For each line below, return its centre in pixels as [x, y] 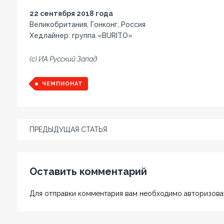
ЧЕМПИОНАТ [62, 83]
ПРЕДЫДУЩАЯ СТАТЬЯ [68, 129]
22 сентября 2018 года [71, 13]
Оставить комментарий [88, 171]
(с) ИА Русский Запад [63, 59]
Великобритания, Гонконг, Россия [87, 24]
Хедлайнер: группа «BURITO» [81, 35]
